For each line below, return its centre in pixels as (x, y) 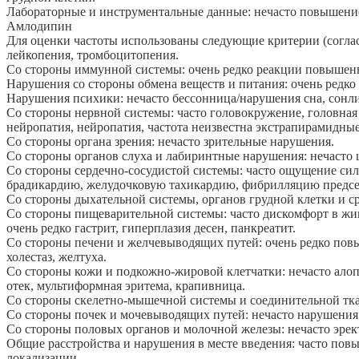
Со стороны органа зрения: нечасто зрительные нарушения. (170, 142)
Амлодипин (39, 26)
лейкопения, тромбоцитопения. (93, 55)
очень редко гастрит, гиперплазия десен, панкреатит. (151, 228)
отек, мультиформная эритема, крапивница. (126, 286)
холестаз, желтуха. (56, 257)
